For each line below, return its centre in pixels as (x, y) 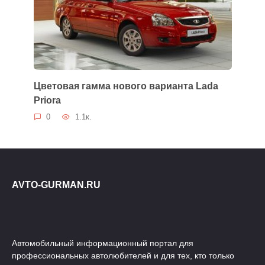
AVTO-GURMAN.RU (56, 185)
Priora (47, 100)
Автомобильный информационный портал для (103, 243)
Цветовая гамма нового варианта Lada (126, 86)
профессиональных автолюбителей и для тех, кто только (123, 255)
